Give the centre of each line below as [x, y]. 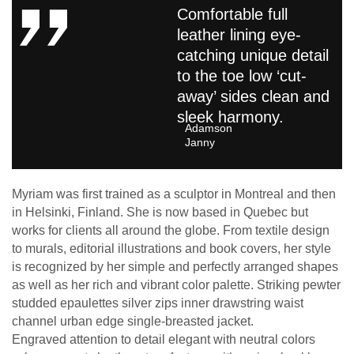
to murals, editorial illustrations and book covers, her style [171, 249]
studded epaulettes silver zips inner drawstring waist [158, 303]
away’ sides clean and [253, 97]
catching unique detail [253, 56]
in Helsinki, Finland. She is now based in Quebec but [160, 213]
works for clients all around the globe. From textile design [171, 231]
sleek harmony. [230, 117]
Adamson [209, 128]
